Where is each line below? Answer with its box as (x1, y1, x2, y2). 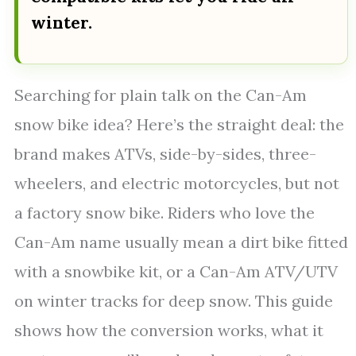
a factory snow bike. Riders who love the (14, 203, 315, 222)
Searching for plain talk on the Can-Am (14, 85, 307, 105)
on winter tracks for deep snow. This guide (14, 291, 333, 311)
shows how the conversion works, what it (14, 320, 323, 340)
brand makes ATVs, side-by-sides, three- (14, 144, 316, 164)
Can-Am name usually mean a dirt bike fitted (14, 232, 348, 252)
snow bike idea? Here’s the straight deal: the (14, 114, 344, 134)
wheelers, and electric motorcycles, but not (14, 173, 339, 193)
